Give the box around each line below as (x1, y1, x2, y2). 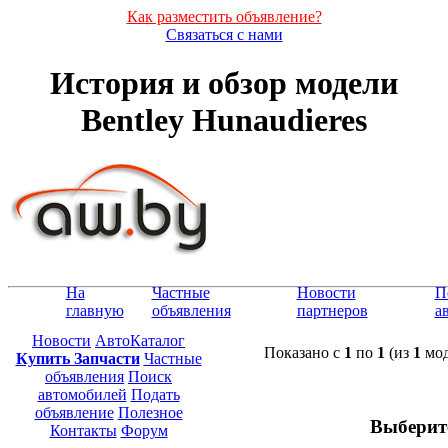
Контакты (49, 421, 117, 439)
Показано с (263, 343, 344, 361)
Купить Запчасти (15, 349, 140, 367)
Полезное (117, 403, 183, 421)
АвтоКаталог (95, 331, 185, 349)
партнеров (296, 301, 368, 319)
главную (65, 301, 124, 319)
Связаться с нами (165, 26, 283, 43)
